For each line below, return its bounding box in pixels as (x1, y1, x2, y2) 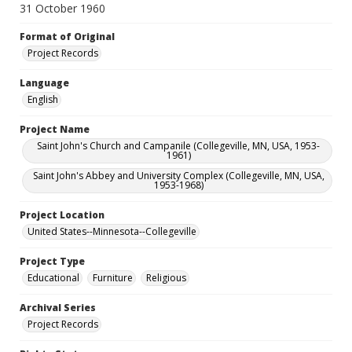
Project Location (20, 208, 104, 222)
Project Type (20, 255, 85, 268)
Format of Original (20, 30, 115, 43)
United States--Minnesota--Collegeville (27, 225, 196, 238)
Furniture (93, 271, 133, 284)
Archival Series (20, 301, 96, 314)
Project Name (20, 123, 90, 136)
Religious (146, 271, 186, 284)
